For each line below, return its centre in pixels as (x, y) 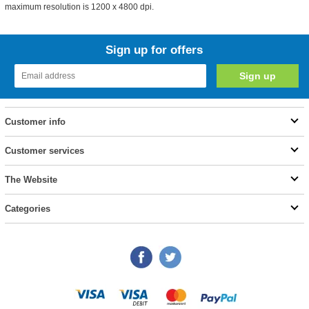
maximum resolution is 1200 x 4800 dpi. (79, 7)
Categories (27, 209)
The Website (31, 180)
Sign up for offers (154, 50)
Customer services (44, 151)
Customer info (35, 122)
